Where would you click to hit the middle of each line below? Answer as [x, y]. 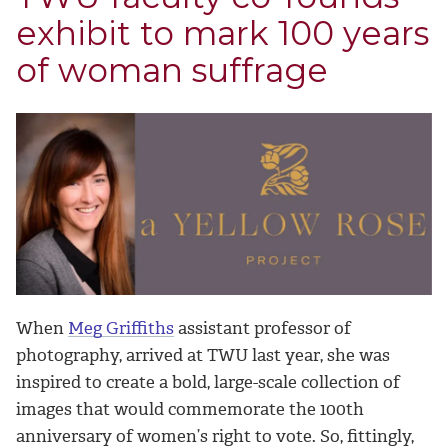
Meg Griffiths [121, 328]
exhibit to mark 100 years [222, 33]
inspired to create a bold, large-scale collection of [208, 382]
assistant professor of [262, 328]
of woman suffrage [172, 70]
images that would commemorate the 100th [190, 409]
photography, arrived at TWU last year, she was [203, 355]
